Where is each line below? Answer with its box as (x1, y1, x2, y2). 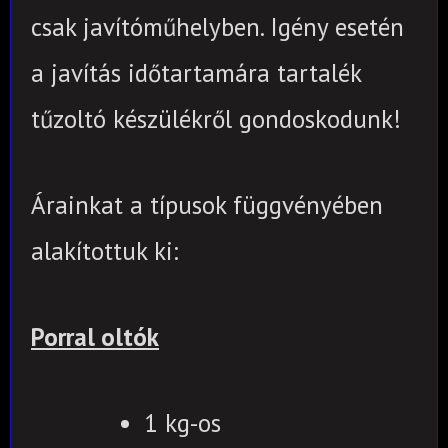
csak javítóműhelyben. (31, 10, 270, 43)
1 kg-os (143, 406, 221, 439)
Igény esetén (270, 10, 404, 43)
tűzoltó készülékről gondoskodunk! (31, 102, 401, 135)
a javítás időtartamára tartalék (31, 56, 361, 89)
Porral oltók (31, 320, 159, 353)
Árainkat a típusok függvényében (31, 188, 383, 221)
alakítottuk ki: (31, 234, 178, 267)
